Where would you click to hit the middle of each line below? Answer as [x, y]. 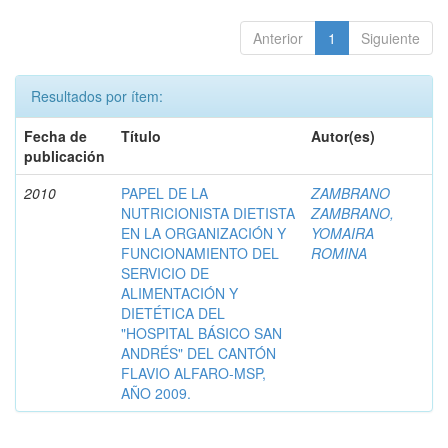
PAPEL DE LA [164, 192]
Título [141, 135]
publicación [64, 155]
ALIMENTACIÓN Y [179, 292]
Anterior [278, 37]
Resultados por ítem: [97, 95]
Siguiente [390, 37]
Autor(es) [343, 135]
